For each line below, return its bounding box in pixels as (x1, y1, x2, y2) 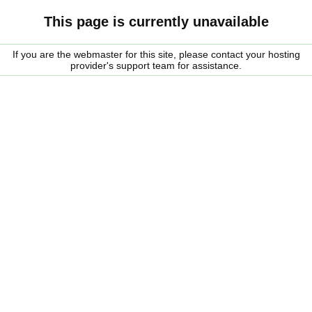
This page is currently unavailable (43, 14, 269, 29)
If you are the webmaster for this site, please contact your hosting (12, 49, 300, 60)
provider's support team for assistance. (70, 60, 242, 71)
